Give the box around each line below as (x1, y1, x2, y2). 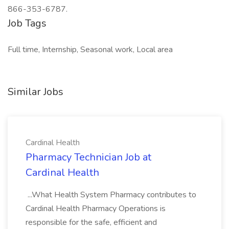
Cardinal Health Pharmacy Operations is (26, 203, 166, 214)
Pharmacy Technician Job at (26, 150, 151, 164)
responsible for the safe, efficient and (26, 217, 157, 228)
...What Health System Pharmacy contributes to (26, 189, 196, 200)
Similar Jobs (8, 85, 63, 99)
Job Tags (8, 16, 47, 30)
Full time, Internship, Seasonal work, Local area (8, 44, 173, 55)
